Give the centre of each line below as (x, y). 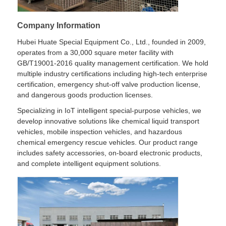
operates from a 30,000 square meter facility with (96, 52)
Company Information (59, 25)
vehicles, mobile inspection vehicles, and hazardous (100, 131)
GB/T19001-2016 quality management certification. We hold (113, 63)
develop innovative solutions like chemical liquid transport (108, 121)
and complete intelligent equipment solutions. (89, 163)
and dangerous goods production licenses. (85, 95)
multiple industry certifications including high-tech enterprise (112, 73)
